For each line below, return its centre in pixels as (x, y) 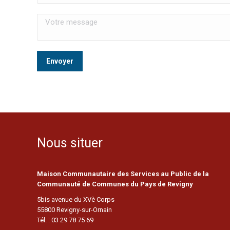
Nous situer (70, 143)
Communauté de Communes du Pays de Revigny (115, 184)
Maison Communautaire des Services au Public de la (123, 174)
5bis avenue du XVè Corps (76, 199)
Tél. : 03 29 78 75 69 (65, 220)
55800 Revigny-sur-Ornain (74, 210)
